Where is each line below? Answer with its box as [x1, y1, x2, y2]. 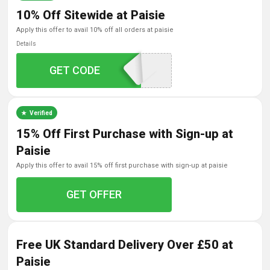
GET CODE [49, 64, 101, 77]
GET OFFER [66, 188, 122, 201]
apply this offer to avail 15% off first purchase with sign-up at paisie [20, 162, 228, 169]
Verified [30, 109, 52, 116]
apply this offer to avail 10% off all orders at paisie [20, 26, 174, 34]
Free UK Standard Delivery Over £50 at [16, 237, 233, 252]
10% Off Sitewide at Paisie [16, 8, 165, 22]
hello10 [72, 64, 109, 77]
